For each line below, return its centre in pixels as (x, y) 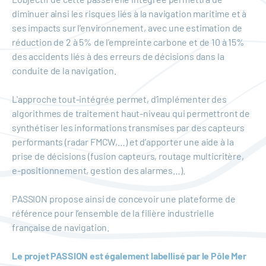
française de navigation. (61, 227)
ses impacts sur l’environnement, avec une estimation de (127, 28)
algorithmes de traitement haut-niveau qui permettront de (131, 113)
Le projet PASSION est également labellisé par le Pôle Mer (129, 256)
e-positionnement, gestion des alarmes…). (99, 170)
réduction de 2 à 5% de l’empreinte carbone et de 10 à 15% (128, 42)
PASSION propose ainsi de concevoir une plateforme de (124, 199)
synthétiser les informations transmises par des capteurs (129, 127)
